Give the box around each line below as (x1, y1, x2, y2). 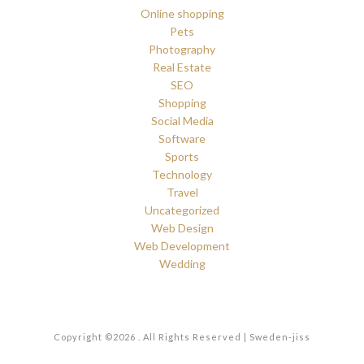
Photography (149, 42, 215, 57)
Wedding (158, 257, 206, 271)
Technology (152, 167, 212, 182)
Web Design (150, 221, 214, 236)
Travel (166, 185, 198, 200)
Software (158, 132, 206, 146)
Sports (165, 149, 199, 164)
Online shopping (140, 6, 224, 21)
